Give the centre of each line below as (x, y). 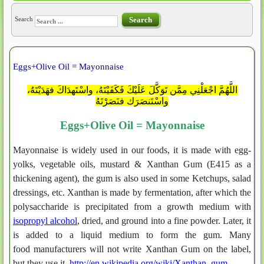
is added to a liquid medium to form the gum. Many (132, 235)
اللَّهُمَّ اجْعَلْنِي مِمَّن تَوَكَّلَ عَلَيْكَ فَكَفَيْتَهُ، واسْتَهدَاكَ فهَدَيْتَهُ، (132, 90)
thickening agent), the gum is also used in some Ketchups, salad (132, 178)
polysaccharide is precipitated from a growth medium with (132, 207)
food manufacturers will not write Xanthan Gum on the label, (132, 249)
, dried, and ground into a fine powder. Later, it (164, 221)
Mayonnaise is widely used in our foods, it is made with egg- (132, 150)
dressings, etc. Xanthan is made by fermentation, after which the (132, 192)
